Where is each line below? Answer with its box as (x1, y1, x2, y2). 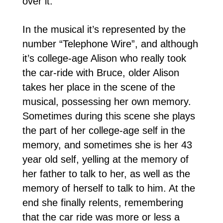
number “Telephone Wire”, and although (22, 38, 198, 49)
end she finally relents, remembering (22, 197, 183, 208)
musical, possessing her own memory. (22, 96, 191, 107)
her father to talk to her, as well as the (22, 168, 190, 179)
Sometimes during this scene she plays (22, 110, 195, 121)
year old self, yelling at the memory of (22, 153, 189, 165)
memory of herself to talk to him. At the (22, 182, 195, 194)
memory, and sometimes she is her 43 (22, 139, 192, 150)
